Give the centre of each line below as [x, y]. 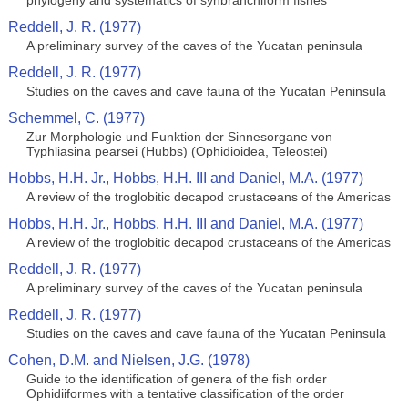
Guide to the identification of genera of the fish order [176, 379]
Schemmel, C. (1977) [76, 118]
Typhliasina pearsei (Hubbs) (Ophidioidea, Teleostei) [177, 151]
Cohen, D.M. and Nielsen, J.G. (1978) [128, 360]
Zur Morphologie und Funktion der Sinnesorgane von [179, 137]
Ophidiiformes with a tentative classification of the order [185, 393]
